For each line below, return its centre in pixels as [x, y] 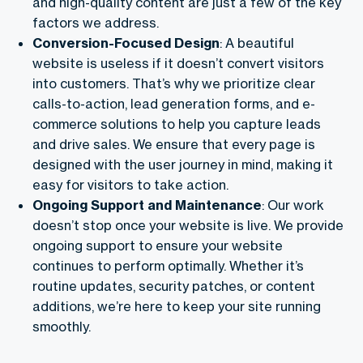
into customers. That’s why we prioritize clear [174, 83]
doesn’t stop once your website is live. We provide [188, 225]
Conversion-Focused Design [126, 43]
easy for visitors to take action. [130, 184]
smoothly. [62, 326]
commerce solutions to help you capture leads [177, 124]
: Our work [293, 205]
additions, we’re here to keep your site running [177, 306]
